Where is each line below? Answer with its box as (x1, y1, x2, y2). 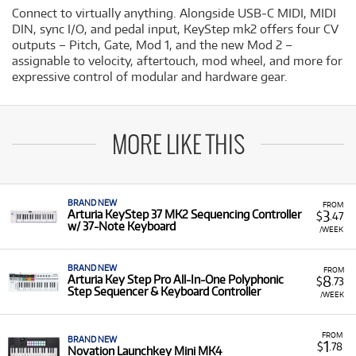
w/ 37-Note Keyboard (68, 219, 176, 233)
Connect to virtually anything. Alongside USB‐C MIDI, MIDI (12, 6, 336, 21)
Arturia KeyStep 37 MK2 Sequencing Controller (68, 207, 301, 221)
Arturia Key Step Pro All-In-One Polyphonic (68, 273, 284, 286)
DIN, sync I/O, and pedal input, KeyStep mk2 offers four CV (12, 21, 339, 37)
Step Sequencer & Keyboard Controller (68, 284, 261, 298)
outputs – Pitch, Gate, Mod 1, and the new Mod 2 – (12, 37, 292, 52)
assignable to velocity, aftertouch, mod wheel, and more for (12, 53, 342, 68)
